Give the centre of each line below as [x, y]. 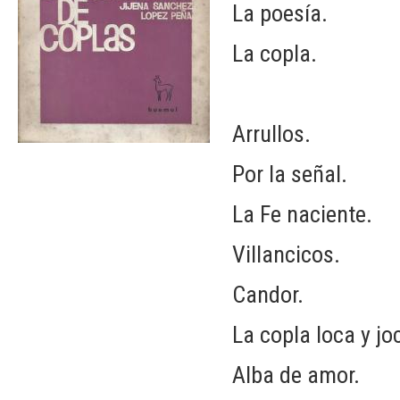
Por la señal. [290, 174]
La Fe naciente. [302, 214]
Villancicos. [286, 254]
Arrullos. [274, 133]
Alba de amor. [296, 375]
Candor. [268, 294]
